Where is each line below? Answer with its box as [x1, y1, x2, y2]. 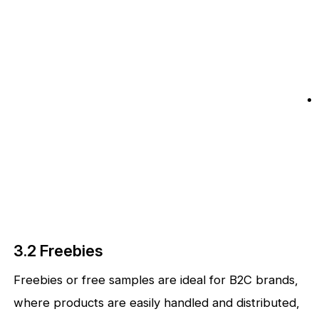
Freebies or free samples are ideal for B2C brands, [14, 273, 299, 288]
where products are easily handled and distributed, [14, 296, 300, 310]
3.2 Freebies [14, 241, 104, 261]
